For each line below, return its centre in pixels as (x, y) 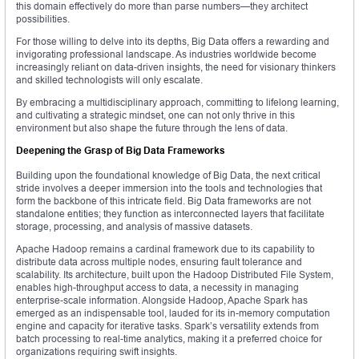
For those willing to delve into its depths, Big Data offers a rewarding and (173, 42)
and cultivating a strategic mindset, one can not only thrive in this (155, 115)
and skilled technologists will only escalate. (109, 80)
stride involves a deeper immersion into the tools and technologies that (169, 188)
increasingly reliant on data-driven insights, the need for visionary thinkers (176, 67)
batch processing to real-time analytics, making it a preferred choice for (169, 339)
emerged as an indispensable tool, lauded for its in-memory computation (173, 313)
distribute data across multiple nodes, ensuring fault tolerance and (159, 262)
